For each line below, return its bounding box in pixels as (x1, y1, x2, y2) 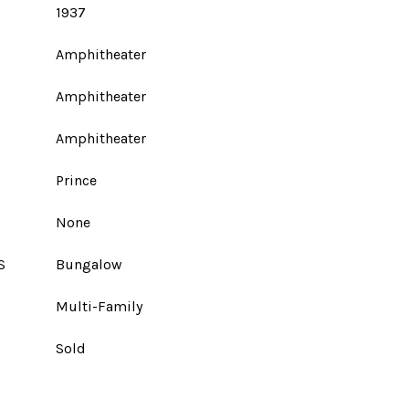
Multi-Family (56, 298, 142, 315)
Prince (56, 172, 97, 189)
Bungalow (56, 256, 122, 273)
